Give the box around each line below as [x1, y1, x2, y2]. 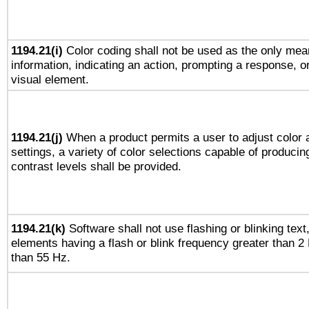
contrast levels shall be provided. [11, 159, 181, 173]
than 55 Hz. [11, 250, 70, 264]
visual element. [11, 72, 89, 86]
